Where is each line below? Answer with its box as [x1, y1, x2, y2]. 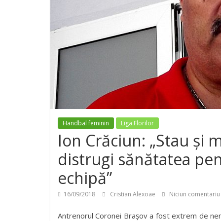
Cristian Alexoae [110, 190, 157, 198]
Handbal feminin [63, 119, 109, 127]
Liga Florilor [121, 119, 154, 127]
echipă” [58, 167, 112, 188]
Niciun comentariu [168, 190, 220, 198]
